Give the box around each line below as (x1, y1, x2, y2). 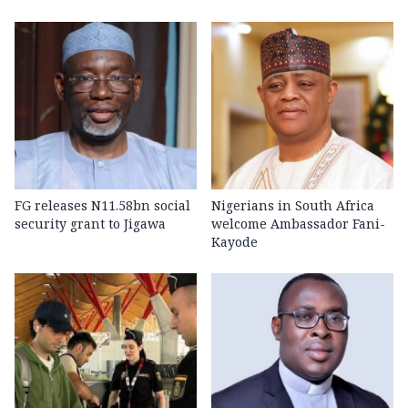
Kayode (211, 232, 258, 250)
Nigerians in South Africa (211, 196, 374, 214)
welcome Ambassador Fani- (211, 214, 385, 232)
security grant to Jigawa (15, 214, 166, 232)
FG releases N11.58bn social (15, 196, 190, 214)
